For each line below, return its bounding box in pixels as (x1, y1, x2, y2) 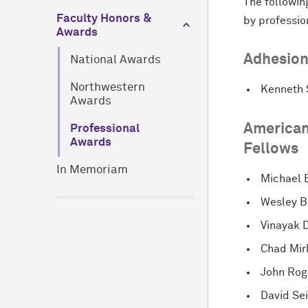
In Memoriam (56, 164, 128, 176)
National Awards (70, 54, 161, 66)
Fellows (243, 141, 299, 157)
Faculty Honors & (56, 13, 152, 25)
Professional (70, 123, 140, 135)
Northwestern (70, 82, 145, 93)
